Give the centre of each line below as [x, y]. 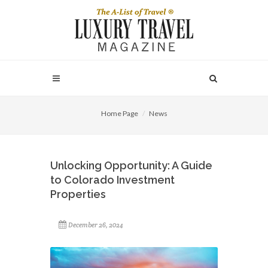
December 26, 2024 [96, 225]
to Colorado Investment [112, 180]
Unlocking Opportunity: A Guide [131, 165]
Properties [78, 194]
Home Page [119, 113]
